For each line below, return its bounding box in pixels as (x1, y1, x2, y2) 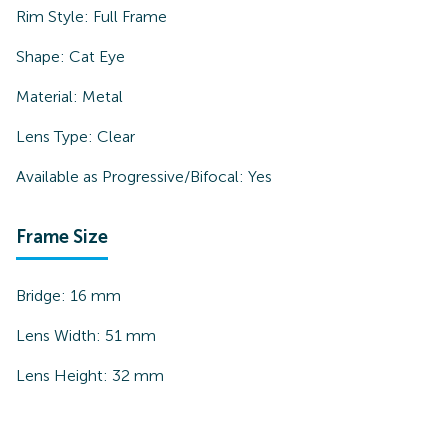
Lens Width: (16, 326, 105, 345)
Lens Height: (16, 366, 112, 385)
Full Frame (93, 7, 167, 26)
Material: (16, 87, 82, 106)
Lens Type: (16, 127, 97, 146)
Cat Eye (69, 47, 125, 66)
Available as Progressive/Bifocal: (16, 167, 244, 186)
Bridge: (16, 286, 70, 305)
